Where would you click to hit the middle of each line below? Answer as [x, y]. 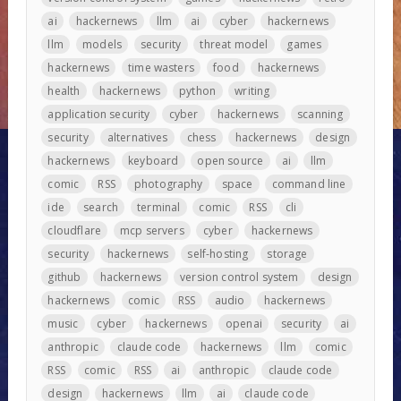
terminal [159, 207]
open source [230, 160]
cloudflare [74, 230]
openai [243, 323]
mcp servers [152, 230]
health [64, 90]
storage [287, 253]
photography [168, 183]
